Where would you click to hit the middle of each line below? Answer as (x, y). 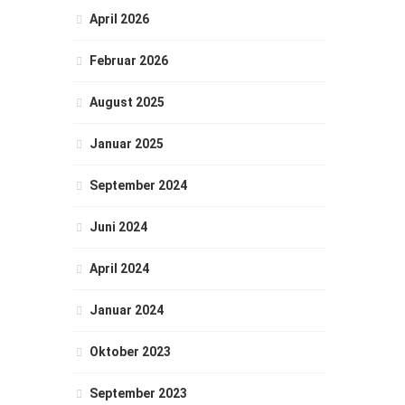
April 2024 (119, 268)
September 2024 (138, 185)
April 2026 (119, 19)
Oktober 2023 (130, 352)
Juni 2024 (118, 227)
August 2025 (127, 102)
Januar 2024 (127, 310)
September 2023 (138, 393)
